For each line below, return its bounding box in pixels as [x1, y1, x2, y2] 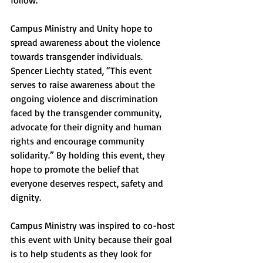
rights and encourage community [11, 135, 147, 147]
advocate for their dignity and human [11, 121, 164, 133]
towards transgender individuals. [11, 50, 145, 62]
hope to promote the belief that [11, 163, 141, 175]
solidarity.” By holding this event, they [11, 149, 167, 161]
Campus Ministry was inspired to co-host [11, 220, 177, 231]
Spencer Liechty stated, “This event [11, 65, 154, 76]
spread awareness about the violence [11, 36, 163, 48]
